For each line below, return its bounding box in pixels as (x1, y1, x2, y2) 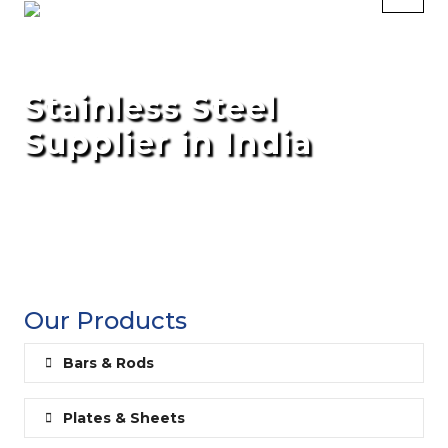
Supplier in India (24, 123, 312, 163)
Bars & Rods (63, 354, 154, 373)
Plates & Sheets (63, 409, 185, 428)
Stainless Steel (24, 88, 277, 128)
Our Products (24, 306, 187, 336)
